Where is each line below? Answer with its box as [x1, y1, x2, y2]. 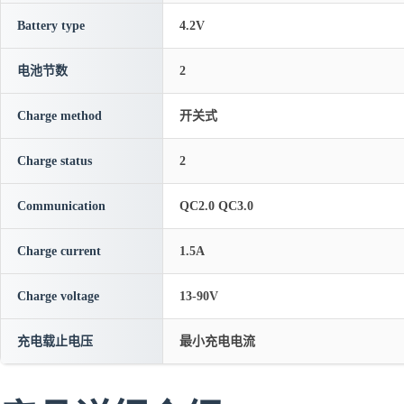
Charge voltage [17, 289, 99, 303]
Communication [17, 199, 106, 213]
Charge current [17, 244, 101, 258]
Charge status [17, 154, 92, 168]
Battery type [17, 19, 85, 32]
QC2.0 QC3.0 [179, 199, 253, 213]
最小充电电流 [179, 335, 255, 348]
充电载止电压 [17, 335, 93, 348]
